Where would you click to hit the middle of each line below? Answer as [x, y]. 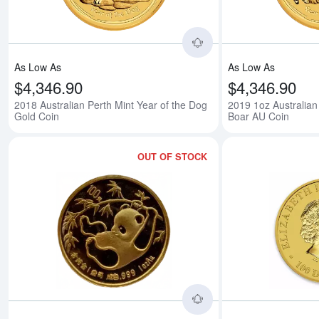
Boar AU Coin [258, 116]
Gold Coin [37, 116]
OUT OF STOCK [173, 157]
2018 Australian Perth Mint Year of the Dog [111, 105]
